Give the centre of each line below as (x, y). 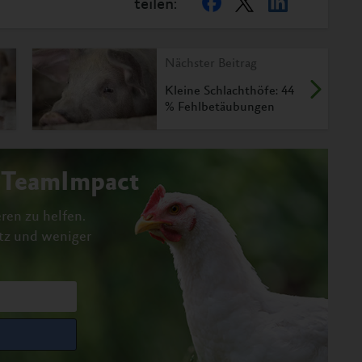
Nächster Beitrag (211, 64)
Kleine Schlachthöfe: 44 (229, 92)
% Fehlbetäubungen (220, 108)
